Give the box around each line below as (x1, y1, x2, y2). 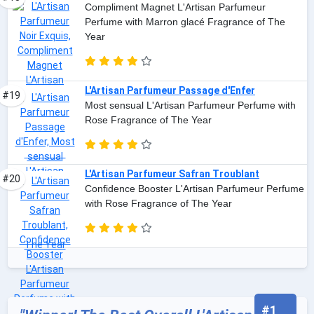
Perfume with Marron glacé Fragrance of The (85, 16, 285, 28)
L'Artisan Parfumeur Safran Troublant (85, 168, 259, 180)
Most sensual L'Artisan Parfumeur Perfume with (85, 100, 296, 111)
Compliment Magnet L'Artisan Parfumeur (85, 1, 266, 13)
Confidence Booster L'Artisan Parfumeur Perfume (85, 183, 304, 195)
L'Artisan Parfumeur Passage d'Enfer (85, 85, 255, 97)
